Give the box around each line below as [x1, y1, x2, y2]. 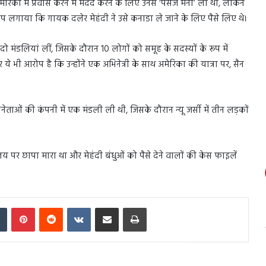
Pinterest [34, 200, 63, 213]
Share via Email [118, 200, 136, 213]
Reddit [62, 200, 84, 213]
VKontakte [90, 200, 125, 213]
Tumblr [7, 200, 30, 213]
